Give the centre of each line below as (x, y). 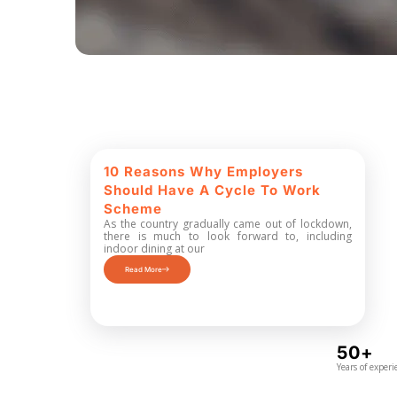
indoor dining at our (154, 249)
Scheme (133, 209)
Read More (144, 269)
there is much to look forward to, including (228, 236)
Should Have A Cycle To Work (212, 190)
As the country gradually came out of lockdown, (228, 224)
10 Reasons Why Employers (203, 171)
